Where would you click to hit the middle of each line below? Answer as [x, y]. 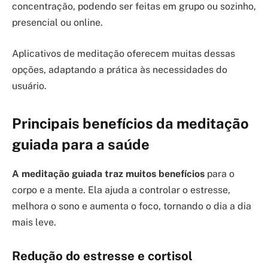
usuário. [29, 86]
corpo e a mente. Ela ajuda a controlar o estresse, [121, 190]
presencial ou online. [57, 23]
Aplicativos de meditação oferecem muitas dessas [124, 53]
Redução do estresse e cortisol [102, 256]
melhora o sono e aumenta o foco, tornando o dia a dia [132, 206]
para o [220, 174]
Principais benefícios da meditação [130, 124]
